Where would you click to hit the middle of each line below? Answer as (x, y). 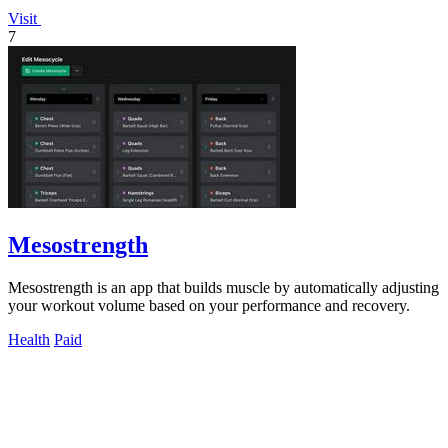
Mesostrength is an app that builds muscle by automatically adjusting (223, 287)
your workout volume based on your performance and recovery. (209, 305)
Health (29, 339)
